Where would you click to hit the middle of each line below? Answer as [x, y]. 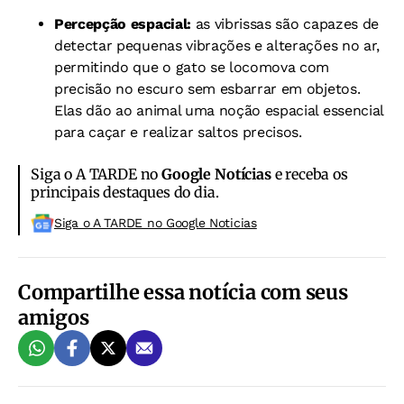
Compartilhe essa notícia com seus [183, 292]
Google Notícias [216, 174]
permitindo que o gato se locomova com [192, 67]
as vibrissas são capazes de [285, 24]
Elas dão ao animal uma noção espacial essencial [219, 110]
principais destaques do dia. [125, 192]
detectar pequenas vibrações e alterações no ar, [217, 46]
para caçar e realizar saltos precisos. [178, 132]
